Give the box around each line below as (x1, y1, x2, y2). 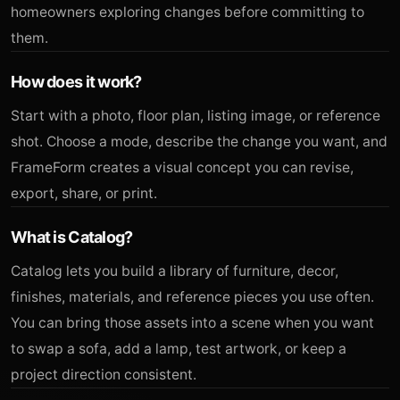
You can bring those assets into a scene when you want (11, 313, 374, 331)
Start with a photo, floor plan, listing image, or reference (11, 106, 380, 124)
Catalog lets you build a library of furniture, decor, (11, 262, 338, 279)
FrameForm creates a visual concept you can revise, (11, 158, 354, 176)
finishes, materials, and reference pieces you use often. (11, 287, 374, 305)
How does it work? (11, 71, 142, 91)
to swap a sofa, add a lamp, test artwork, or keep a (11, 339, 346, 357)
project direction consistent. (11, 365, 196, 383)
